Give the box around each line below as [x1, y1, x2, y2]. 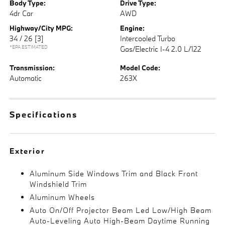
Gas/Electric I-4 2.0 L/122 [120, 44, 201, 54]
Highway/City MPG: [10, 23, 73, 33]
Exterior [10, 146, 46, 156]
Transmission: [10, 63, 55, 72]
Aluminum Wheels [30, 192, 95, 202]
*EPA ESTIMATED [10, 43, 48, 50]
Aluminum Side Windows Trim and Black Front [30, 168, 198, 178]
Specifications [10, 108, 78, 120]
